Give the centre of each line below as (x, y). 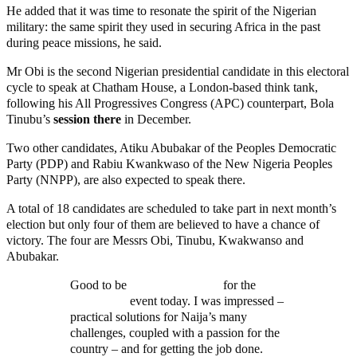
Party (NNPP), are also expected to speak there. (126, 179)
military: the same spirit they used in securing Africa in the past (163, 26)
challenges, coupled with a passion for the (175, 332)
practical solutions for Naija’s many (159, 316)
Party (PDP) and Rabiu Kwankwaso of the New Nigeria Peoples (169, 163)
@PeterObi (98, 300)
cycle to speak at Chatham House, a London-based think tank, (162, 87)
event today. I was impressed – (205, 300)
